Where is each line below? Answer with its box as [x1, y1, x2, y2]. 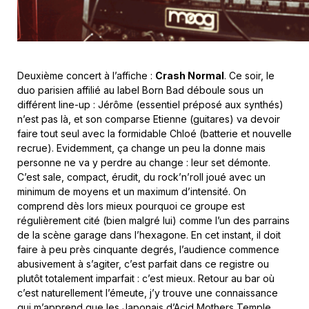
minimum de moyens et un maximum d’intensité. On [17, 185, 246, 197]
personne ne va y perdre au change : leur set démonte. [17, 156, 270, 168]
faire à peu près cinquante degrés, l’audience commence [17, 243, 279, 255]
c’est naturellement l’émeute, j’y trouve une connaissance [17, 286, 278, 299]
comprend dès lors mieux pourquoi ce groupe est [17, 199, 245, 212]
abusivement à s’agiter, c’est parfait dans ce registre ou [17, 257, 269, 270]
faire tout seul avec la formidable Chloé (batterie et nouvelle [17, 127, 292, 139]
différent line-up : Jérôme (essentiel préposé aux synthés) [17, 98, 283, 110]
